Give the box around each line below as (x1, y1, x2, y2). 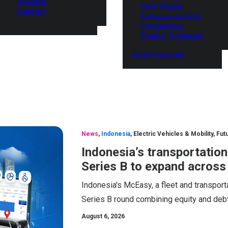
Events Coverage (141, 31, 202, 41)
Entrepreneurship (141, 12, 202, 21)
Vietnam (16, 7, 45, 17)
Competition (141, 21, 184, 31)
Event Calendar (132, 50, 185, 60)
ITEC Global (141, 2, 182, 12)
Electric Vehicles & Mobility (133, 130, 213, 137)
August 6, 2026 (81, 213, 125, 220)
